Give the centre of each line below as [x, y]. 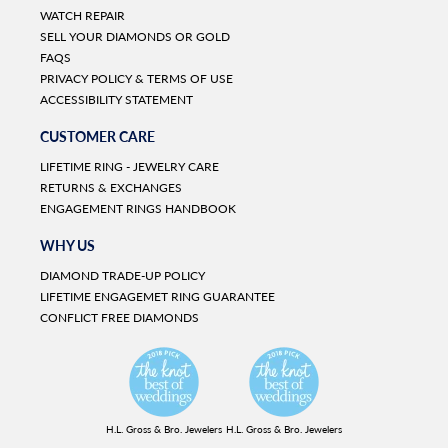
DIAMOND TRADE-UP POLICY [122, 276]
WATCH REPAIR [82, 16]
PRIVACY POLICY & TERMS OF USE [136, 79]
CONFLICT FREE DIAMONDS [119, 318]
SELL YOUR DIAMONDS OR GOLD [135, 37]
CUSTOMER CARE [97, 137]
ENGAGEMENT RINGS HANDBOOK [138, 209]
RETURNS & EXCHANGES [111, 188]
